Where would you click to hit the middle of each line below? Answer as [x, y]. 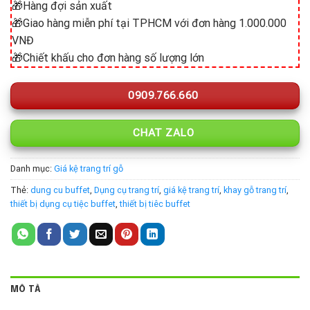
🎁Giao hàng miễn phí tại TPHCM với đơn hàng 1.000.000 [149, 23]
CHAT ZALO [162, 133]
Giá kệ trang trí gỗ [89, 168]
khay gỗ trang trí [255, 190]
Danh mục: [32, 168]
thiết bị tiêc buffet [155, 203]
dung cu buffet [60, 190]
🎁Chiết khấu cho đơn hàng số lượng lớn [108, 57]
